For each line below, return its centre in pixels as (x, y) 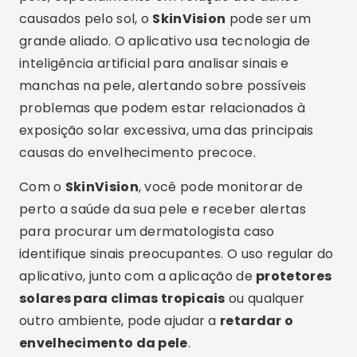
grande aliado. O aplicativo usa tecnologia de (165, 41)
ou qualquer (265, 298)
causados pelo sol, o (86, 19)
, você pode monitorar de (221, 187)
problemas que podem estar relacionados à (162, 108)
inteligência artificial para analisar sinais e (154, 63)
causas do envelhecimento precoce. (137, 153)
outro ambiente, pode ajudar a (120, 321)
